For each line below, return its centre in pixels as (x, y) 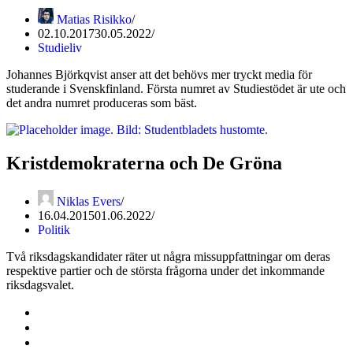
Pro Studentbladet (85, 342)
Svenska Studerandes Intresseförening (135, 327)
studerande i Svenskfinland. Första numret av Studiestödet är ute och (176, 88)
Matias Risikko (94, 19)
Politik (54, 229)
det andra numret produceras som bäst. (102, 102)
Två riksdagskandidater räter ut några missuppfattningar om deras (168, 256)
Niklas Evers (89, 201)
